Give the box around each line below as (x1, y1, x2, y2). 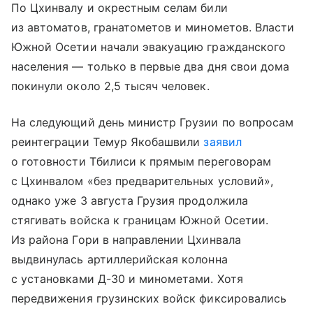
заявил (203, 134, 242, 149)
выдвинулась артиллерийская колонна (11, 252, 228, 266)
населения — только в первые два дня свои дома (11, 59, 290, 73)
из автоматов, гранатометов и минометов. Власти (11, 20, 295, 34)
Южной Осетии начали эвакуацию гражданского (11, 39, 286, 54)
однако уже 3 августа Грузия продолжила (11, 193, 248, 208)
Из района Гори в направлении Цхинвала (11, 232, 241, 247)
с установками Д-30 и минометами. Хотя (11, 271, 243, 286)
